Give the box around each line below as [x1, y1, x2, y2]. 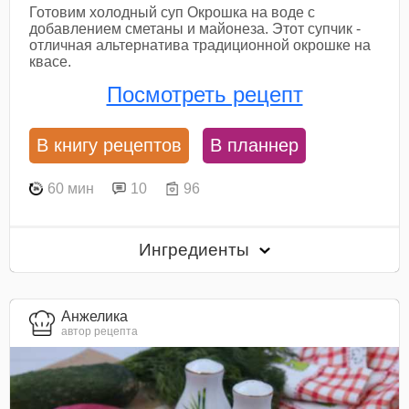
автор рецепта [61, 324, 139, 338]
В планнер [210, 135, 299, 156]
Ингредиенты [139, 240, 255, 260]
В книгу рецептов [37, 135, 183, 156]
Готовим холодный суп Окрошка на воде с [29, 4, 316, 20]
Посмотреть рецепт [106, 81, 303, 107]
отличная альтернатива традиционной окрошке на [29, 37, 372, 53]
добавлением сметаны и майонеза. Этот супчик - [29, 20, 362, 37]
